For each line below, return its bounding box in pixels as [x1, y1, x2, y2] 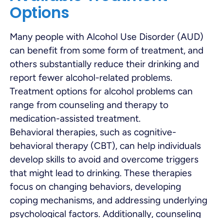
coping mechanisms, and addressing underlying [10, 194, 207, 206]
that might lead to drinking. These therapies [10, 167, 192, 179]
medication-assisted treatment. [10, 112, 141, 124]
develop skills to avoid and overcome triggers [10, 153, 199, 165]
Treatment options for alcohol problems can [10, 85, 193, 97]
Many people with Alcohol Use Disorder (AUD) [10, 31, 203, 42]
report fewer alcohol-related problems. [10, 72, 172, 83]
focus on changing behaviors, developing [10, 181, 181, 192]
